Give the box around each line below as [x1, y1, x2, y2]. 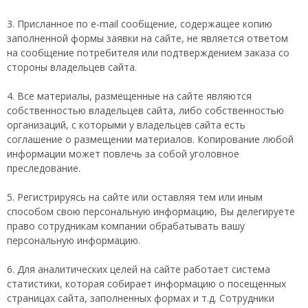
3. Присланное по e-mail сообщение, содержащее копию [7, 17, 272, 30]
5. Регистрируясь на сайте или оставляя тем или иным [7, 190, 263, 203]
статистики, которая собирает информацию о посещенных [7, 277, 286, 290]
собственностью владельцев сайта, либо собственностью [7, 104, 284, 117]
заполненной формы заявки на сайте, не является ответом [7, 32, 288, 45]
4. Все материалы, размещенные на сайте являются [7, 89, 252, 102]
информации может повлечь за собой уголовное [7, 147, 239, 160]
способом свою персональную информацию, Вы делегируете [7, 205, 295, 218]
